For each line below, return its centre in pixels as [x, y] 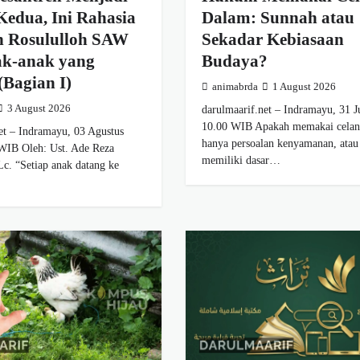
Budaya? [234, 61]
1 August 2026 [304, 87]
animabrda [235, 87]
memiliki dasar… [241, 160]
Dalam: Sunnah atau [278, 18]
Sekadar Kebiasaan [272, 40]
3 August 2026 [39, 109]
